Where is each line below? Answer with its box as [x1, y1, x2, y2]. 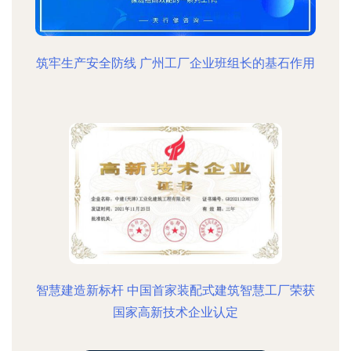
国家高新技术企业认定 [113, 305, 238, 320]
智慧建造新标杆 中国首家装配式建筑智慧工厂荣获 [36, 283, 315, 298]
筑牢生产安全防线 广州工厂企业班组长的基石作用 [36, 56, 315, 71]
